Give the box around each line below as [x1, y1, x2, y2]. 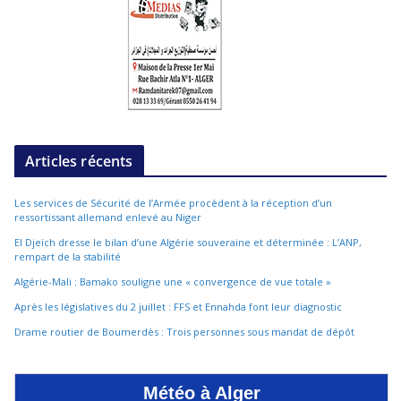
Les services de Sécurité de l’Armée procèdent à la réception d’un [14, 195, 332, 209]
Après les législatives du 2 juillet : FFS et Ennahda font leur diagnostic [14, 299, 342, 313]
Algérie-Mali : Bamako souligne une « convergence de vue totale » [14, 274, 331, 288]
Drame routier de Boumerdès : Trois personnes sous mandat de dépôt [14, 324, 354, 338]
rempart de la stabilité [14, 249, 121, 263]
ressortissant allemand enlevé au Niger [14, 209, 201, 224]
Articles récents [25, 150, 133, 171]
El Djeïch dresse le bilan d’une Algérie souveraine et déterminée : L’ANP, [14, 235, 362, 249]
